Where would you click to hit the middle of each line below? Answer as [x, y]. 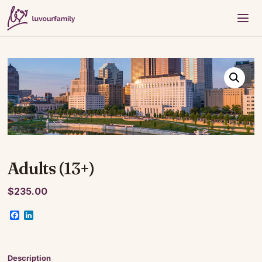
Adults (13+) [51, 169]
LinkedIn [52, 216]
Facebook [41, 216]
